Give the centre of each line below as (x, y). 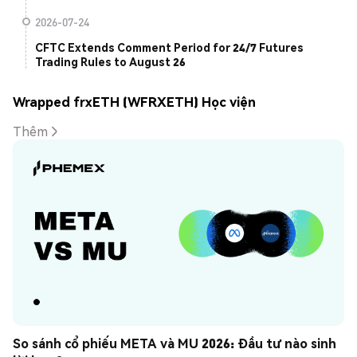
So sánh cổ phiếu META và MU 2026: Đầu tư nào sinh (175, 343)
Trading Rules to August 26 (110, 62)
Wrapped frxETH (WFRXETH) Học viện (134, 101)
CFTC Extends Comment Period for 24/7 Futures (169, 47)
